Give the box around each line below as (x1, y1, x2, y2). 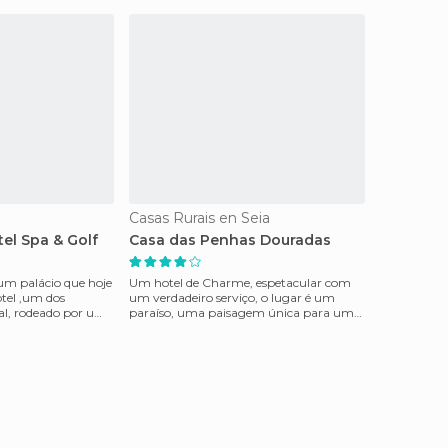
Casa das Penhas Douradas (129, 231, 331, 249)
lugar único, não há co (129, 320, 257, 335)
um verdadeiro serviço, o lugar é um (129, 290, 335, 305)
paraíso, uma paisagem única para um (129, 305, 354, 320)
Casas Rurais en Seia (129, 209, 270, 227)
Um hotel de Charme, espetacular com (129, 275, 351, 290)
